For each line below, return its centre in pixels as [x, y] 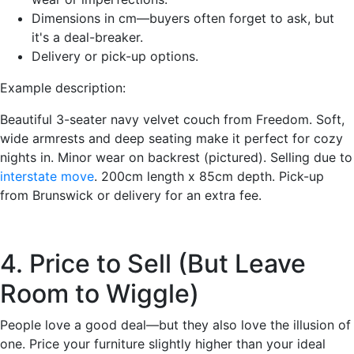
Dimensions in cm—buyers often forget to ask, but [183, 19]
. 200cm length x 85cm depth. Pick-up [209, 177]
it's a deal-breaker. [87, 38]
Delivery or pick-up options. [115, 56]
